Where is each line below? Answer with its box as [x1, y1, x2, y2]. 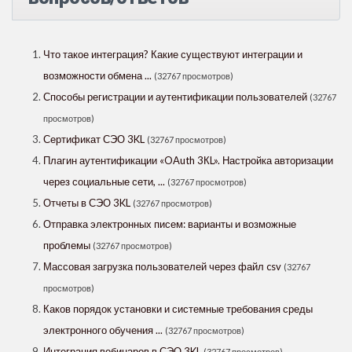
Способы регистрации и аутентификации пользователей [43, 90, 307, 104]
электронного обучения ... [43, 324, 163, 337]
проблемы [43, 239, 90, 252]
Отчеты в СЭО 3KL [43, 196, 133, 210]
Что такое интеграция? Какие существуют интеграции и [43, 48, 302, 61]
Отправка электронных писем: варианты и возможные [43, 218, 296, 231]
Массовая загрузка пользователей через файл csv [43, 260, 281, 273]
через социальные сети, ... [43, 175, 165, 189]
